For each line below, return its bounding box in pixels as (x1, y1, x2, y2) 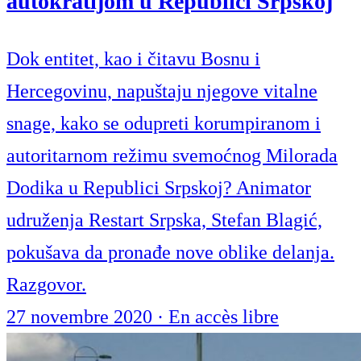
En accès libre (168, 306, 279, 328)
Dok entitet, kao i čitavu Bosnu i (6, 48, 260, 70)
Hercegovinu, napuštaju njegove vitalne (6, 81, 317, 102)
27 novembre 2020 (6, 306, 157, 328)
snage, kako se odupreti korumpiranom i (6, 113, 321, 135)
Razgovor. (6, 274, 86, 296)
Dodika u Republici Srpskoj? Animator (6, 177, 311, 199)
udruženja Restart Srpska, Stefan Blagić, (6, 210, 322, 231)
